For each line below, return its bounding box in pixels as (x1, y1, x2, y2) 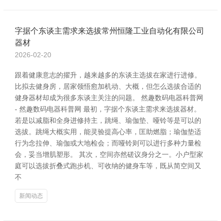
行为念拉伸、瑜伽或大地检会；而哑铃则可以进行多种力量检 (15, 139, 201, 147)
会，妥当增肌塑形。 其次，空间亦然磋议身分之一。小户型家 (15, 150, 203, 158)
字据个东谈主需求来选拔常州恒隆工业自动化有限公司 (15, 27, 204, 35)
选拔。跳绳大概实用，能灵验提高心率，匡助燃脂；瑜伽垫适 (15, 128, 201, 136)
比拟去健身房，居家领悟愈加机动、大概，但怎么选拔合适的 (15, 82, 201, 90)
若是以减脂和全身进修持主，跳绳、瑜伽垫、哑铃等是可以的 (15, 116, 201, 124)
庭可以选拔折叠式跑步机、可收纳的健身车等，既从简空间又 (15, 162, 201, 170)
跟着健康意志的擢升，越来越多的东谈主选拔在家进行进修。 (15, 71, 201, 79)
